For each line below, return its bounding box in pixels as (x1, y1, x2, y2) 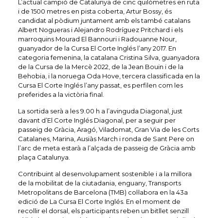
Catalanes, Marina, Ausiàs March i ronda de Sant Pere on (18, 135, 194, 143)
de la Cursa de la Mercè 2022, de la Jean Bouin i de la (18, 63, 183, 71)
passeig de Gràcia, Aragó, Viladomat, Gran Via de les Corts (18, 126, 199, 134)
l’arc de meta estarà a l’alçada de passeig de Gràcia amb (18, 144, 196, 152)
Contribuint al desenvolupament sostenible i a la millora (18, 170, 192, 178)
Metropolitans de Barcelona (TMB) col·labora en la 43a (18, 188, 188, 197)
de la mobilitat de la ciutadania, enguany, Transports (18, 179, 181, 187)
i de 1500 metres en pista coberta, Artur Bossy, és (18, 7, 172, 16)
